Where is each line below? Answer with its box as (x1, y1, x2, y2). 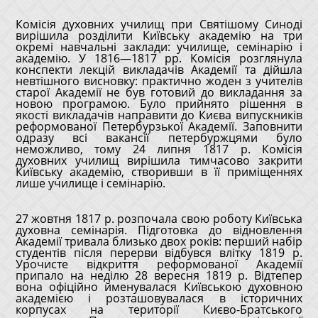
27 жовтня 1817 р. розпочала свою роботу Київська (15, 211, 303, 226)
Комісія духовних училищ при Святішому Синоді (15, 16, 303, 32)
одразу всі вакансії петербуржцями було (15, 130, 303, 146)
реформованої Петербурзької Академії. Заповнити (15, 119, 303, 134)
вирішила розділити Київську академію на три (15, 28, 303, 43)
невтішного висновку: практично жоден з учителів (15, 73, 303, 89)
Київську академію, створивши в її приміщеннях (15, 164, 303, 180)
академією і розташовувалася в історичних (15, 290, 303, 306)
